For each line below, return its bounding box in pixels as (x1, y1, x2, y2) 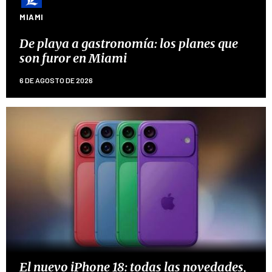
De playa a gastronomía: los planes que (19, 36, 238, 52)
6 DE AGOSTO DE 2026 (19, 76, 93, 85)
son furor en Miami (19, 50, 127, 66)
